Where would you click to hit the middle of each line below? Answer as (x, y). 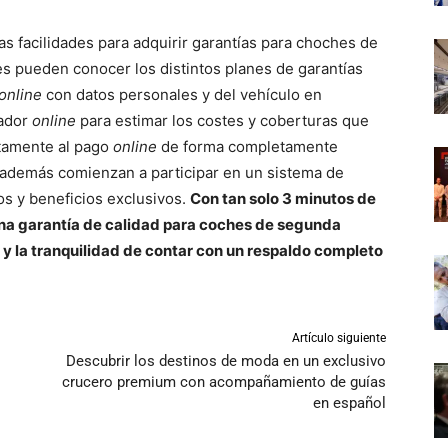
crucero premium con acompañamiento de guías (223, 382)
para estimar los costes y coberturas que (224, 121)
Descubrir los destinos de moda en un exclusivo (225, 361)
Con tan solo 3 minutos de (283, 199)
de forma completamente (249, 147)
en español (349, 403)
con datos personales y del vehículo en (184, 95)
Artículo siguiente (338, 338)
